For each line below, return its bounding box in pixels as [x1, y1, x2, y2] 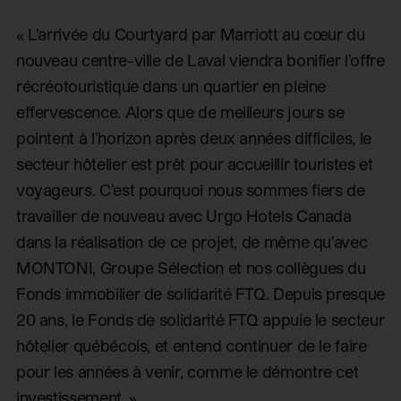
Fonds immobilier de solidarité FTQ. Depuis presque [15, 284, 385, 303]
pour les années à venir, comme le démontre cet [15, 362, 359, 381]
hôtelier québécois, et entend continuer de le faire [15, 336, 367, 355]
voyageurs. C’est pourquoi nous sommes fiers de [15, 180, 365, 200]
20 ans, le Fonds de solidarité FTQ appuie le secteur [15, 310, 385, 329]
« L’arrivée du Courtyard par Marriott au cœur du [15, 24, 365, 44]
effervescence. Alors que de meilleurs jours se [15, 102, 345, 122]
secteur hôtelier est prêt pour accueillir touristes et [15, 154, 373, 174]
